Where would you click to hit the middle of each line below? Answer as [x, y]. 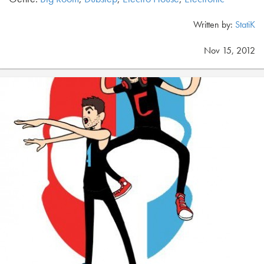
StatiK [245, 24]
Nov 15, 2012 [230, 50]
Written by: [214, 24]
